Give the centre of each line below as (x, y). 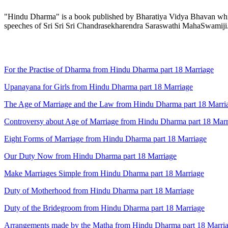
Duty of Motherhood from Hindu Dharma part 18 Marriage (99, 191)
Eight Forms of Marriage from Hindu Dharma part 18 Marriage (105, 139)
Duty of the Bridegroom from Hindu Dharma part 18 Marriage (104, 208)
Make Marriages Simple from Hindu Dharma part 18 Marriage (104, 174)
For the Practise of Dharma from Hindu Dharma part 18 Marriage (109, 70)
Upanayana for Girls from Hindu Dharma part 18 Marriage (98, 87)
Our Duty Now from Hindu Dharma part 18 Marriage (90, 156)
